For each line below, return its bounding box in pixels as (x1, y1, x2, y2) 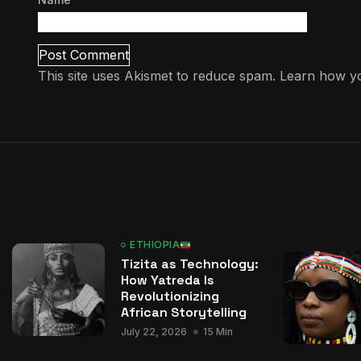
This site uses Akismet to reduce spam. (38, 68, 280, 84)
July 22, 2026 (121, 326, 187, 338)
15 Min (203, 326, 233, 338)
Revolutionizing (121, 288, 219, 305)
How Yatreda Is (121, 272, 214, 288)
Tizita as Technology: (121, 255, 259, 272)
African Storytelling (121, 304, 247, 321)
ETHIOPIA (130, 239, 180, 251)
